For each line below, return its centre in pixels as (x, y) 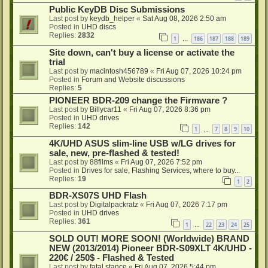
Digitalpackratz (114, 205)
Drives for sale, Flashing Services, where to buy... (161, 170)
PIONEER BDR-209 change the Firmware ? (138, 100)
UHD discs (99, 27)
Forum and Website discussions (133, 79)
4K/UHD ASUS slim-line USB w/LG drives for (142, 143)
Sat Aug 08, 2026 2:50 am (184, 18)
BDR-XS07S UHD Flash (98, 196)
